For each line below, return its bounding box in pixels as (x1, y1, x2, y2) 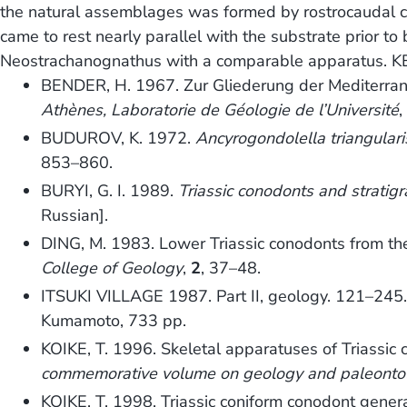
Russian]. (41, 204, 109, 227)
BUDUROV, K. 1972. (41, 127, 196, 150)
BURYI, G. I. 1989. (41, 180, 179, 203)
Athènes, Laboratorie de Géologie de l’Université (41, 99, 400, 122)
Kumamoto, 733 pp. (41, 310, 187, 333)
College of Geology (41, 257, 184, 280)
